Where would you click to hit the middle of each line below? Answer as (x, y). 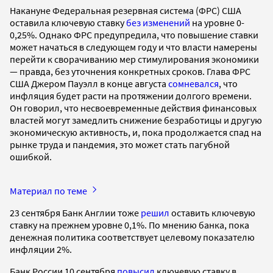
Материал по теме (49, 190)
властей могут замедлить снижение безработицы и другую (136, 120)
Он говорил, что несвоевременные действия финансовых (133, 108)
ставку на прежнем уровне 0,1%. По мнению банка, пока (129, 225)
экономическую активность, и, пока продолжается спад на (136, 132)
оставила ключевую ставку (68, 22)
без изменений (158, 22)
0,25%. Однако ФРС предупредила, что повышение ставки (134, 34)
